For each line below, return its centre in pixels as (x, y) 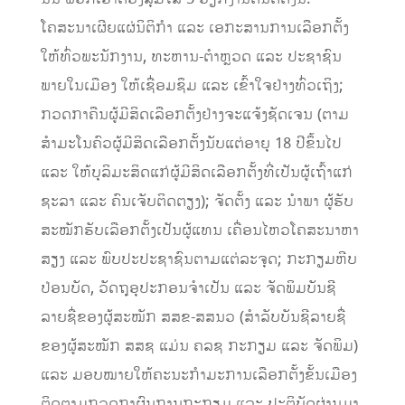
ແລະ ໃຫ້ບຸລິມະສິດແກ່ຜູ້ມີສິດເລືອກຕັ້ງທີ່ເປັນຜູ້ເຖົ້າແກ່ (196, 173)
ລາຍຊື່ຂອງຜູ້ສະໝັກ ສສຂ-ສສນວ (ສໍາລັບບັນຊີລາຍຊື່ (193, 318)
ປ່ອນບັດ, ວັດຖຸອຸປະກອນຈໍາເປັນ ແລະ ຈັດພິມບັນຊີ (188, 289)
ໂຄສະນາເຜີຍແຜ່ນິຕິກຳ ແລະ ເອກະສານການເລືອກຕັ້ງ (194, 28)
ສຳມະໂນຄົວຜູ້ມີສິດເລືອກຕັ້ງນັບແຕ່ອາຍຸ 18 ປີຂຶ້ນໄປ (191, 144)
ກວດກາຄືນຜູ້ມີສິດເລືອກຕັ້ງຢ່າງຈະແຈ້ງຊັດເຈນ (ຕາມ (194, 115)
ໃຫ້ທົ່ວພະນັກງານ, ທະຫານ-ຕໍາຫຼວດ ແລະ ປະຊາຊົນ (191, 57)
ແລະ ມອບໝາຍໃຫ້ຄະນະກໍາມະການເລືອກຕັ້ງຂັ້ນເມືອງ (198, 376)
